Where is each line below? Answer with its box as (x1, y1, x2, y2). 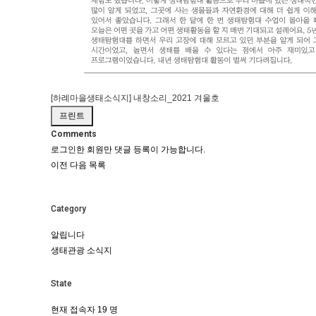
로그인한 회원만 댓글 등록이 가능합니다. (51, 145, 205, 154)
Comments (51, 129, 97, 139)
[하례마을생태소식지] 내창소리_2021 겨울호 (51, 93, 219, 103)
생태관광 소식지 (51, 245, 112, 255)
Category (51, 204, 86, 214)
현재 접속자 (51, 305, 97, 315)
